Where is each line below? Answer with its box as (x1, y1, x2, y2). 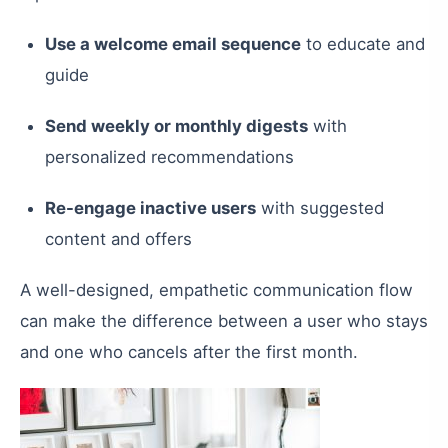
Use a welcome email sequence (45, 34, 301, 54)
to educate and (301, 34, 425, 54)
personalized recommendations (45, 147, 294, 167)
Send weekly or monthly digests (45, 116, 308, 136)
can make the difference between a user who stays (20, 311, 428, 331)
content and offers (45, 229, 192, 249)
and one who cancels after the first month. (20, 342, 358, 362)
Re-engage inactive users (45, 198, 256, 218)
